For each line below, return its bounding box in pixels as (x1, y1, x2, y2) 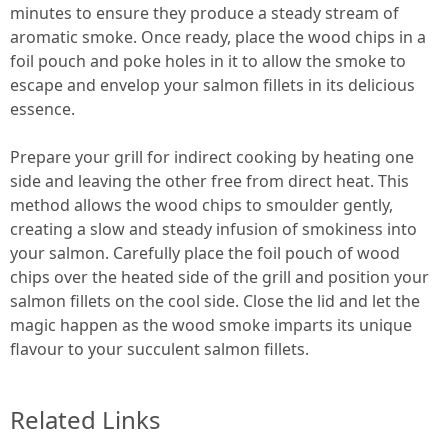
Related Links (10, 402, 161, 436)
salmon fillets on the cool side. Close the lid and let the (10, 289, 420, 312)
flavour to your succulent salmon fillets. (10, 337, 309, 360)
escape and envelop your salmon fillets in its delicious (10, 73, 415, 96)
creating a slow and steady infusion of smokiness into (10, 217, 417, 240)
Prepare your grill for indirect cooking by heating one (10, 145, 414, 168)
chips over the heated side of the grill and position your (10, 265, 429, 288)
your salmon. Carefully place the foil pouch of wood (10, 241, 400, 264)
